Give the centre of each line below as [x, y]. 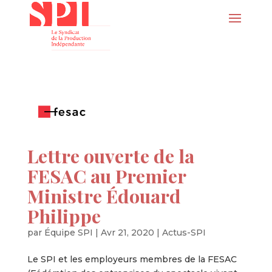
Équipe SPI [68, 233]
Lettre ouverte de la [110, 156]
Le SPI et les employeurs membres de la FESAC [132, 260]
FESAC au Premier [106, 176]
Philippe [64, 216]
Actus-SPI [184, 233]
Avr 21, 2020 [127, 233]
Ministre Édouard [104, 196]
